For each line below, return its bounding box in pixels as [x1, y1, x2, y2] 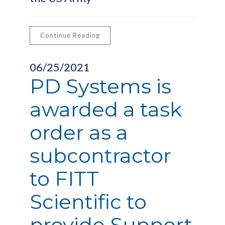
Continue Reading [40, 31, 100, 39]
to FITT [30, 166, 99, 191]
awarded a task [30, 97, 182, 122]
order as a [30, 120, 128, 145]
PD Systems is [30, 74, 171, 98]
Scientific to [30, 189, 147, 214]
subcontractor [30, 143, 171, 168]
